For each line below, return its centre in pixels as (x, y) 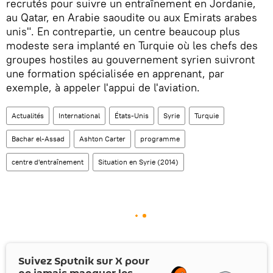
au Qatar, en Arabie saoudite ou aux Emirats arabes (132, 17)
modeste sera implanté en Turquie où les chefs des (132, 45)
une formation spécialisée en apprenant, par (115, 73)
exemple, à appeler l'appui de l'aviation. (103, 87)
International (79, 115)
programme (160, 138)
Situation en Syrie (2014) (138, 161)
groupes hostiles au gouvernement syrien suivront (130, 59)
